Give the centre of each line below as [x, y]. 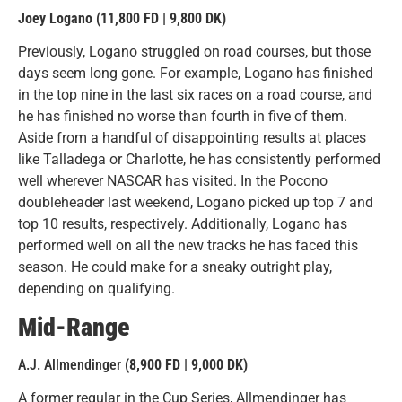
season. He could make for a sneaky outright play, [175, 267]
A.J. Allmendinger [71, 365]
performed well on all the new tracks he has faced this [188, 245]
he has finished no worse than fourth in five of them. [183, 116]
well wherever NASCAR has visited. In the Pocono [173, 180]
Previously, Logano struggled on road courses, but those [194, 51]
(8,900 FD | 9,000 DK [184, 365]
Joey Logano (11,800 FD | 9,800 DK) [122, 18]
